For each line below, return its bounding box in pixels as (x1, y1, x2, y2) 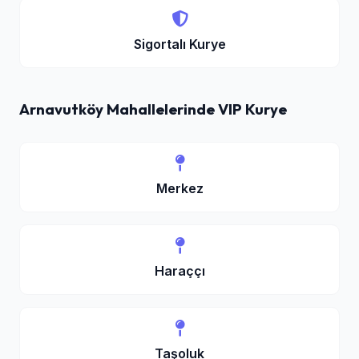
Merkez (155, 180, 204, 196)
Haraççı (154, 263, 205, 279)
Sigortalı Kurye (133, 36, 226, 52)
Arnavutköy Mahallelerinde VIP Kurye (19, 99, 287, 119)
